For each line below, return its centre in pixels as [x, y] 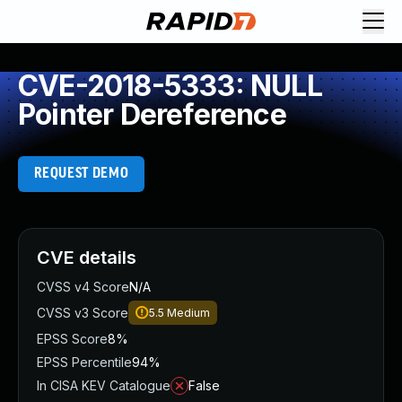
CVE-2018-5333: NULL [170, 86]
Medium [188, 313]
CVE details [87, 258]
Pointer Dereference [152, 114]
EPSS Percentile [84, 362]
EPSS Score [72, 339]
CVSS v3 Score [83, 313]
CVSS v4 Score [83, 287]
